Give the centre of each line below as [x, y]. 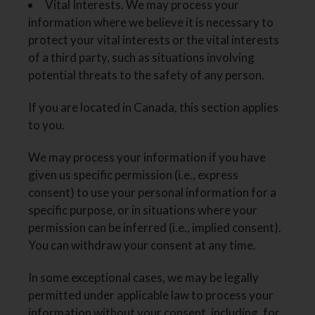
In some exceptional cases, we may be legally [144, 278]
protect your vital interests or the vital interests [154, 39]
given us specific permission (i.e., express [134, 175]
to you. [47, 124]
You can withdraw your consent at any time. [142, 245]
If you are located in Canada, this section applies [154, 107]
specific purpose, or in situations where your [143, 210]
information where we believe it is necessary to [151, 22]
